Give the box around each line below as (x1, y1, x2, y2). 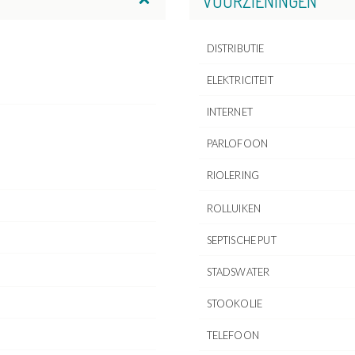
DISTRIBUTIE (206, 42, 265, 55)
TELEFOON (206, 329, 259, 342)
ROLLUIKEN (206, 202, 261, 216)
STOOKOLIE (206, 297, 263, 311)
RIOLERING (206, 169, 260, 182)
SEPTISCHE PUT (206, 234, 277, 247)
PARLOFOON (206, 137, 269, 151)
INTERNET (206, 105, 253, 119)
